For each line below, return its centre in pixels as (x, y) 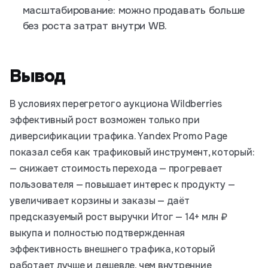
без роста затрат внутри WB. (95, 26)
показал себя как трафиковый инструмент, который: (132, 153)
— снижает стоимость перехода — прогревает (116, 169)
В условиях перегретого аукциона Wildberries (116, 104)
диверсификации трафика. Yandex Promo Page (119, 136)
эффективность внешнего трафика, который (112, 249)
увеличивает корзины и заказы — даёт (100, 201)
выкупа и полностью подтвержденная (98, 233)
